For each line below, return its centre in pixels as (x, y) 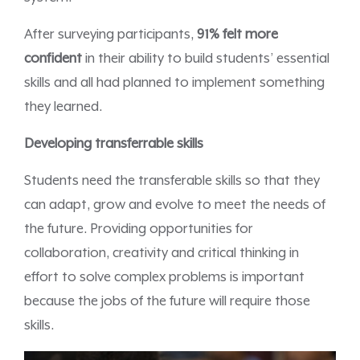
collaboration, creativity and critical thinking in (162, 254)
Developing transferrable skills (114, 145)
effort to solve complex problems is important (164, 278)
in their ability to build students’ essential (207, 59)
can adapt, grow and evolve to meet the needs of (175, 206)
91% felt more (236, 35)
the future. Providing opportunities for (139, 230)
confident (55, 59)
